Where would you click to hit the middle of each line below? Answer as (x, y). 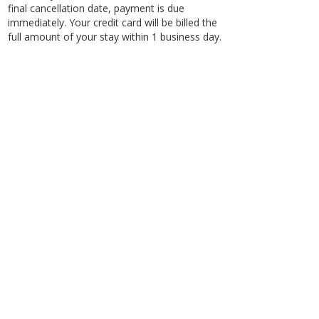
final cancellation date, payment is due (96, 8)
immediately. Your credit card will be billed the (113, 22)
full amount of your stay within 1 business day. (115, 37)
